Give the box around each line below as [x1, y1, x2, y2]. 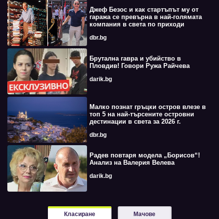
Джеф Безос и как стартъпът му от [89, 6, 198, 14]
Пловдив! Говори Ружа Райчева [89, 62, 190, 69]
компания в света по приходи [89, 21, 184, 28]
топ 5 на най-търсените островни [89, 110, 194, 118]
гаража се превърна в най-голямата [89, 13, 202, 21]
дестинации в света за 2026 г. [89, 117, 181, 125]
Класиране [64, 210, 95, 218]
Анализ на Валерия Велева [89, 159, 175, 167]
